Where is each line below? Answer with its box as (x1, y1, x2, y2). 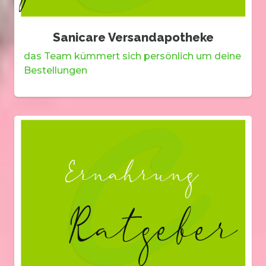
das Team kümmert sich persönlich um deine (24, 50, 241, 62)
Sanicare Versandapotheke (52, 30, 214, 45)
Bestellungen (24, 65, 87, 77)
